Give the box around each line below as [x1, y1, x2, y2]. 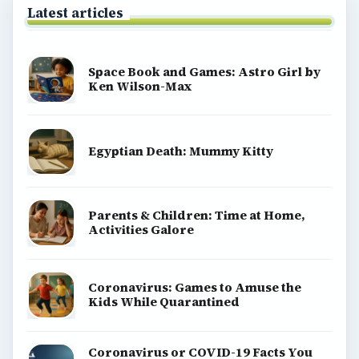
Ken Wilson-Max [87, 77, 192, 95]
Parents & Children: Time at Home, [87, 207, 305, 224]
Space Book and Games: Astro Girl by [87, 63, 321, 80]
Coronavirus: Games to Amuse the [87, 279, 301, 296]
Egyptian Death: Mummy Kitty [87, 142, 273, 159]
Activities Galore [87, 221, 194, 239]
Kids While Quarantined [87, 293, 240, 311]
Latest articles [26, 4, 123, 22]
